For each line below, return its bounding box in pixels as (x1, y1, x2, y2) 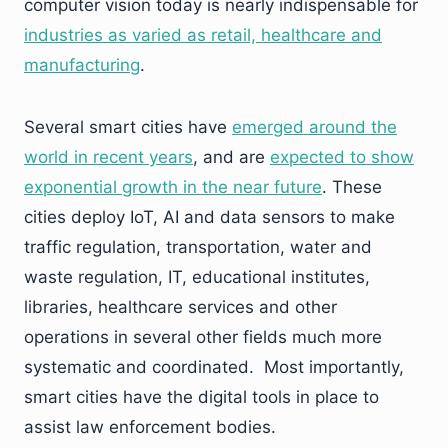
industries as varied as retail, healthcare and (24, 24, 382, 45)
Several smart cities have (24, 116, 232, 137)
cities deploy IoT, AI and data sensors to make (24, 206, 395, 227)
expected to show (270, 146, 414, 167)
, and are (193, 146, 270, 167)
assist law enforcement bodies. (24, 416, 276, 437)
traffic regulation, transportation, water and (24, 236, 372, 257)
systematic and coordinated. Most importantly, (24, 356, 404, 377)
